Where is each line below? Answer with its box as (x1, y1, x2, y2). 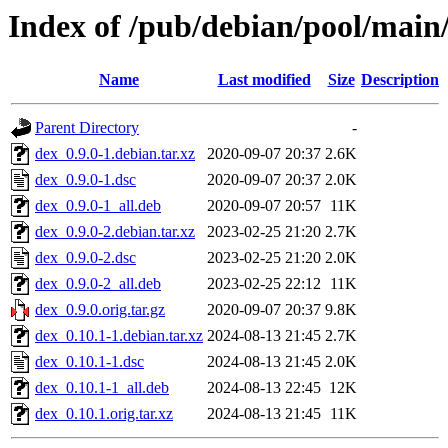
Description (361, 71, 439, 89)
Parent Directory (35, 119, 139, 137)
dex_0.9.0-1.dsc (35, 171, 136, 189)
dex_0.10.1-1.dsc (35, 353, 144, 371)
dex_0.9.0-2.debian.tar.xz (35, 223, 195, 241)
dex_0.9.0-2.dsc (35, 249, 136, 267)
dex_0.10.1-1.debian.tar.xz (35, 327, 203, 345)
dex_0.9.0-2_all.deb (35, 275, 161, 293)
